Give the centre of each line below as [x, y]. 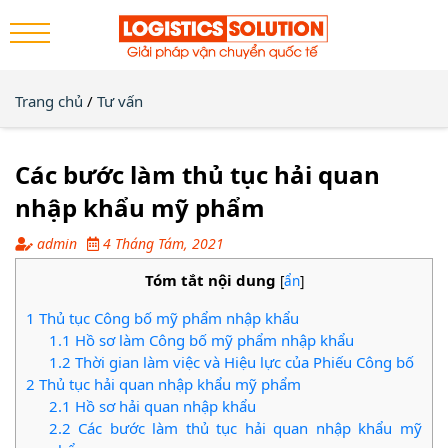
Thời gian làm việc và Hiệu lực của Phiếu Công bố [242, 362]
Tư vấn [120, 101]
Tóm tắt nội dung [210, 280]
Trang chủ [49, 101]
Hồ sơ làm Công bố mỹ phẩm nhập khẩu [212, 340]
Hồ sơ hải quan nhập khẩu [163, 406]
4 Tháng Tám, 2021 [161, 243]
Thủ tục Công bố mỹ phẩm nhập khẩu [167, 318]
